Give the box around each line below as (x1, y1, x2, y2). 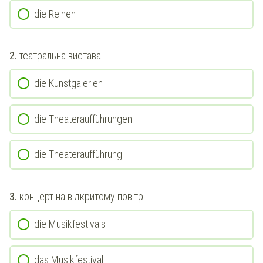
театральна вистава (19, 49, 101, 62)
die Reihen (34, 7, 76, 20)
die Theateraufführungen (34, 112, 132, 125)
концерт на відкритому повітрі (19, 190, 145, 203)
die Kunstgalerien (34, 77, 103, 90)
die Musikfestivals (34, 217, 106, 230)
